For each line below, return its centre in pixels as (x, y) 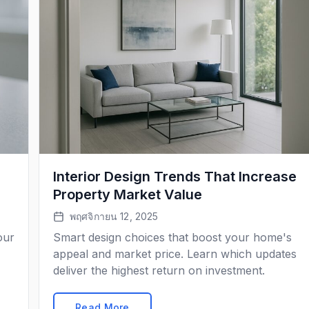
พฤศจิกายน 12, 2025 (114, 216)
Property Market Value (128, 195)
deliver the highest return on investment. (159, 270)
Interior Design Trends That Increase (175, 177)
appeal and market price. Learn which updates (175, 254)
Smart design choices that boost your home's (172, 237)
